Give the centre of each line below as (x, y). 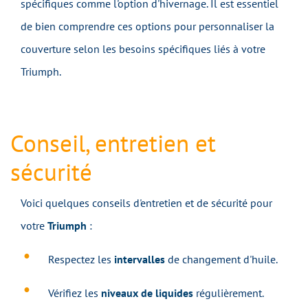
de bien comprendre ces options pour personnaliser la (147, 26)
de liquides (167, 293)
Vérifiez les (75, 293)
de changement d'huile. (221, 260)
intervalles (140, 260)
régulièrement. (229, 293)
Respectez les (81, 260)
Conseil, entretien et (113, 143)
